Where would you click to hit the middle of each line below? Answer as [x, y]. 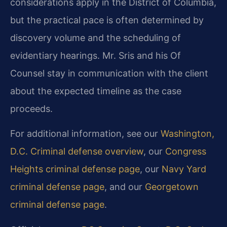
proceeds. [31, 109]
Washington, [187, 134]
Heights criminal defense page [75, 169]
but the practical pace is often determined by [107, 20]
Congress [186, 152]
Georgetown [172, 187]
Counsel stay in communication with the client [109, 73]
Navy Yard [184, 169]
